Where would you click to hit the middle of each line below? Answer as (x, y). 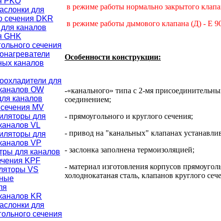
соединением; (88, 100)
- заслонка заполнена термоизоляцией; (129, 150)
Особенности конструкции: (113, 57)
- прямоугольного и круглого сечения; (129, 116)
